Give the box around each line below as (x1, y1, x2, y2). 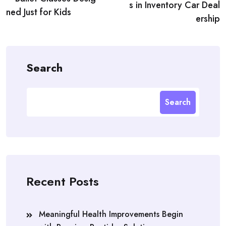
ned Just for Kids (6, 5, 71, 19)
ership (196, 12, 220, 25)
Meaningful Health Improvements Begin (39, 208, 183, 220)
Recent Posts (26, 173, 99, 190)
